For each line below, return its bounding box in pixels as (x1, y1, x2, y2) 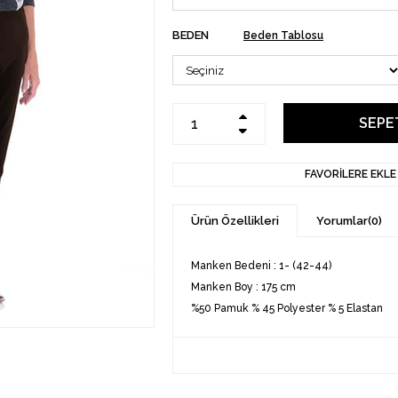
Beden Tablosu (243, 29, 323, 42)
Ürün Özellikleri (191, 214, 279, 227)
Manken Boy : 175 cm (191, 281, 298, 293)
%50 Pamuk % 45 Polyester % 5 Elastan (191, 302, 383, 314)
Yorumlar (316, 214, 368, 227)
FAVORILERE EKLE (304, 168, 396, 180)
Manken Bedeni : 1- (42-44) (191, 259, 331, 272)
